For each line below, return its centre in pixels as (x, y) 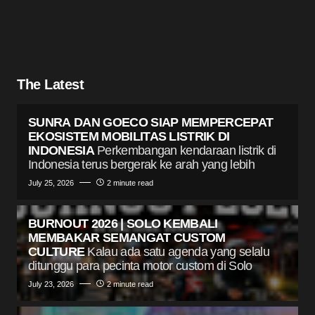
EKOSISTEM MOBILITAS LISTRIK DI (129, 136)
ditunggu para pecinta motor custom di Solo (140, 265)
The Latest (50, 84)
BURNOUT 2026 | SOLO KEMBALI (123, 223)
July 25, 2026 (51, 182)
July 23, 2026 (51, 284)
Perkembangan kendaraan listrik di (186, 150)
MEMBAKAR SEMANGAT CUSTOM (127, 237)
